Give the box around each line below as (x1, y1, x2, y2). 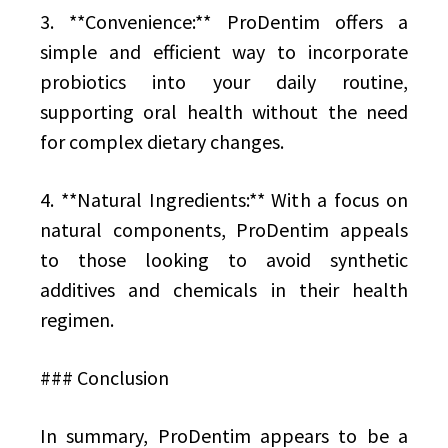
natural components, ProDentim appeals (40, 217, 408, 242)
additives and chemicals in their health (40, 277, 408, 302)
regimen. (40, 307, 114, 332)
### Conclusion (40, 365, 169, 390)
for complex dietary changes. (40, 129, 284, 154)
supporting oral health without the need (40, 99, 408, 124)
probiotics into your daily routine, (40, 69, 408, 94)
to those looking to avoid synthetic (40, 247, 408, 272)
